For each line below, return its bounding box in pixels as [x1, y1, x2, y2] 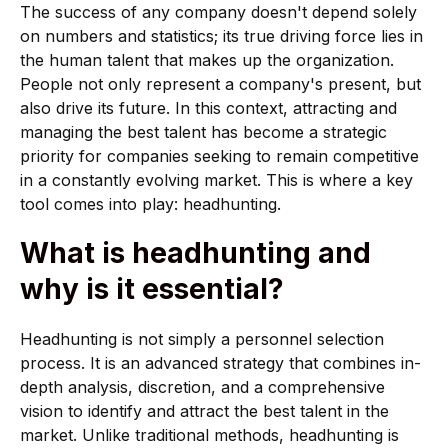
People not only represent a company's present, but [20, 73, 421, 94]
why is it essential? [20, 272, 284, 307]
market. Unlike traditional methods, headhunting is [20, 425, 399, 446]
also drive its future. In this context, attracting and [20, 97, 397, 118]
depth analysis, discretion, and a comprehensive [20, 377, 385, 398]
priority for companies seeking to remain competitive [20, 145, 419, 166]
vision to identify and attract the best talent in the [20, 401, 389, 422]
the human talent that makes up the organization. [20, 49, 394, 70]
